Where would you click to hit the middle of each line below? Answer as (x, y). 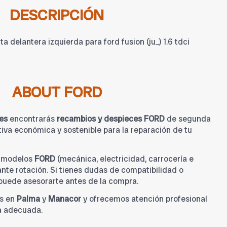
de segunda (188, 119)
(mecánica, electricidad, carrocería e (124, 159)
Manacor (65, 199)
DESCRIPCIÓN (57, 15)
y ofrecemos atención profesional (144, 199)
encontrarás (32, 119)
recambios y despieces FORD (111, 119)
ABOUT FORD (57, 92)
